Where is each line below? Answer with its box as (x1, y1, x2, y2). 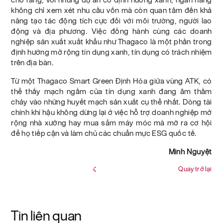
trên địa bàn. (11, 58, 54, 67)
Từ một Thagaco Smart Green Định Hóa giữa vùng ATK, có (11, 76, 212, 85)
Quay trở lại (178, 165, 212, 173)
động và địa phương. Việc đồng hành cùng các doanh (11, 26, 212, 35)
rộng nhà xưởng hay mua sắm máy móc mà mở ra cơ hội (11, 118, 212, 127)
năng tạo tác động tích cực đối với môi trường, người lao (11, 16, 212, 25)
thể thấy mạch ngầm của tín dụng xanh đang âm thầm (11, 87, 212, 96)
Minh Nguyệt (168, 147, 212, 156)
